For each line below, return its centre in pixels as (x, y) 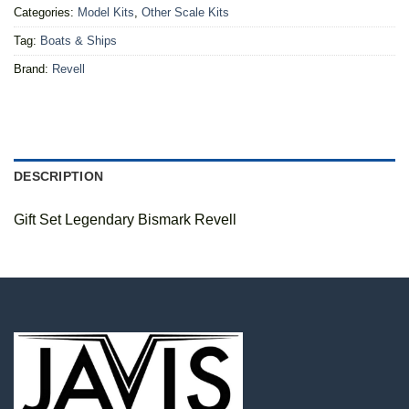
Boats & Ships (79, 41)
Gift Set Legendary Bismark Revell (125, 220)
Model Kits (106, 13)
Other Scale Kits (185, 13)
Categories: (46, 13)
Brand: (33, 69)
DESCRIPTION (59, 177)
